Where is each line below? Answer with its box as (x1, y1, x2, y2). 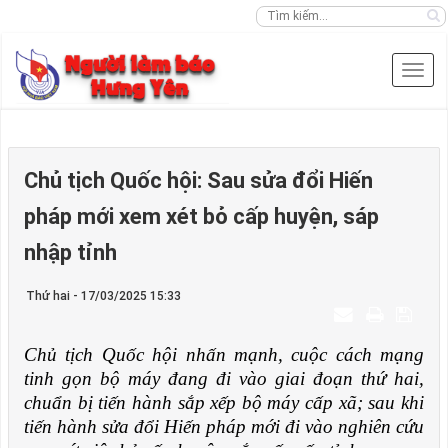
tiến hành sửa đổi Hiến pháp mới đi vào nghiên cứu (24, 416, 424, 437)
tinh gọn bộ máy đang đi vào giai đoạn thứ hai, (24, 368, 424, 389)
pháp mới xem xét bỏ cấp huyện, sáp (24, 204, 379, 229)
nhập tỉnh (24, 240, 117, 265)
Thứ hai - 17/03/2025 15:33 (26, 289, 181, 303)
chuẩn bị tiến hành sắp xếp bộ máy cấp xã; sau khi (24, 392, 424, 413)
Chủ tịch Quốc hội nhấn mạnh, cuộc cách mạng (24, 344, 424, 365)
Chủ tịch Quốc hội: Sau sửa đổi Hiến (24, 168, 373, 193)
